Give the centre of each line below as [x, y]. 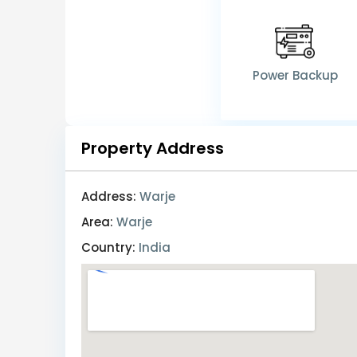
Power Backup [295, 76]
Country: [108, 248]
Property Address [153, 149]
